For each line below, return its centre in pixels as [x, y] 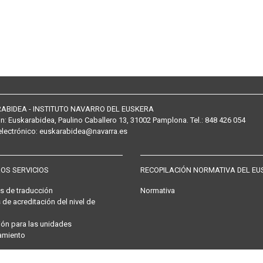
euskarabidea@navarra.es [83, 131]
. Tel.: [196, 120]
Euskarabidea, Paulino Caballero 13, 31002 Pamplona [97, 120]
